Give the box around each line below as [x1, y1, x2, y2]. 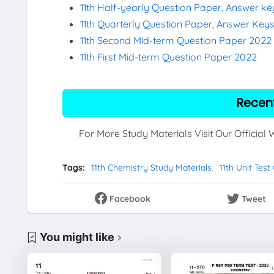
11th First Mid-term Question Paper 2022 [80, 51, 257, 64]
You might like [39, 231, 114, 244]
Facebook [109, 193, 151, 204]
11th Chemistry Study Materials [91, 162, 212, 174]
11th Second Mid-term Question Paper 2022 [80, 34, 272, 47]
